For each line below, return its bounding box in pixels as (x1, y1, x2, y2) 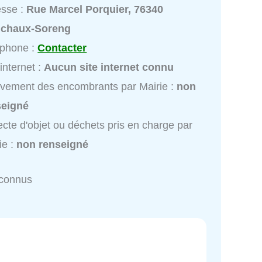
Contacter (37, 42, 87, 54)
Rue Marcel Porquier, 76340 (26, 4, 164, 16)
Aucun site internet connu (44, 61, 174, 74)
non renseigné (16, 139, 89, 151)
